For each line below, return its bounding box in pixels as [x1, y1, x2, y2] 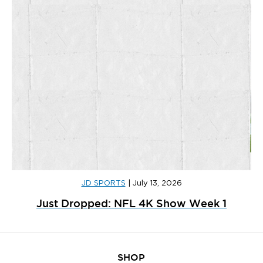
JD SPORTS [81, 180, 126, 188]
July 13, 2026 [132, 180, 182, 188]
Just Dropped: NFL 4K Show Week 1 [36, 197, 227, 210]
